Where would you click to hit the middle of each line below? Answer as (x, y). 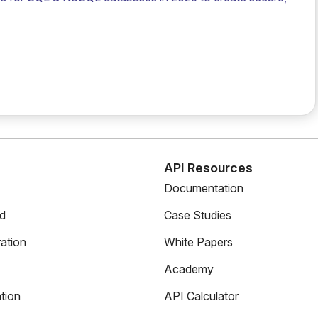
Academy (189, 269)
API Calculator (201, 296)
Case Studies (198, 215)
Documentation (204, 188)
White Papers (198, 242)
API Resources (208, 168)
